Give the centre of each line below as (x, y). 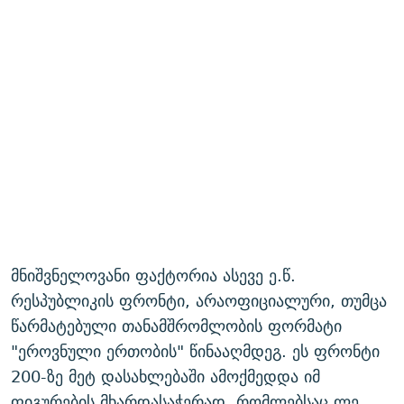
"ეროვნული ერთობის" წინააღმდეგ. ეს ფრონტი (195, 352)
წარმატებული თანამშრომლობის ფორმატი (176, 326)
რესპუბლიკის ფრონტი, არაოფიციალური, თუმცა (199, 301)
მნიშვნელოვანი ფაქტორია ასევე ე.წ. (153, 276)
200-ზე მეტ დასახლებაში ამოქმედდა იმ (165, 377)
